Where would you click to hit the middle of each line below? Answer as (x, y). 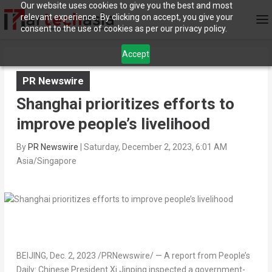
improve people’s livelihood (113, 124)
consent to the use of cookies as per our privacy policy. (124, 29)
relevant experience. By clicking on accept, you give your (127, 17)
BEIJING (31, 256)
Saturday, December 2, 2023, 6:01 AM (155, 147)
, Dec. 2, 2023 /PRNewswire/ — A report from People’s (148, 256)
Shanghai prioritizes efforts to (125, 104)
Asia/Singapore (46, 161)
